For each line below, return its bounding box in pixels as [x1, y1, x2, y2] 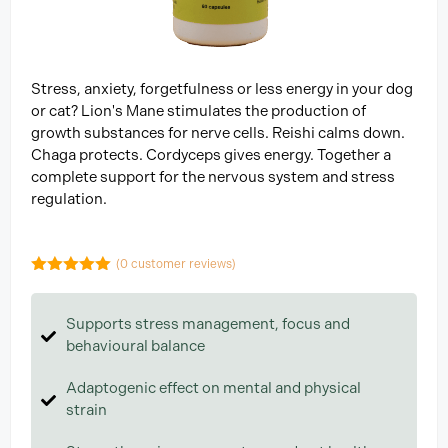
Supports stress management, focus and [66, 314, 350, 333]
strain [66, 400, 107, 419]
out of [59, 277, 108, 293]
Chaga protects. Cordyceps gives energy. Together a [31, 146, 391, 165]
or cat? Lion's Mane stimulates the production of [31, 102, 366, 121]
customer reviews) [128, 256, 236, 271]
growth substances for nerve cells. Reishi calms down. [31, 124, 405, 143]
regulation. [31, 190, 107, 209]
